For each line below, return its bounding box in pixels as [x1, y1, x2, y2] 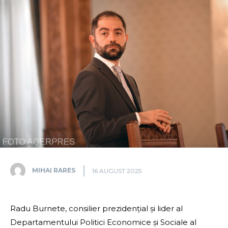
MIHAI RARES [32, 166, 75, 175]
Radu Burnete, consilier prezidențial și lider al [10, 204, 183, 214]
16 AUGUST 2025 [92, 166, 141, 175]
